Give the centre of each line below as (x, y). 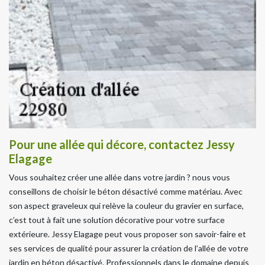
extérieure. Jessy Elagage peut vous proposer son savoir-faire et (127, 234)
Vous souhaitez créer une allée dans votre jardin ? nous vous (119, 177)
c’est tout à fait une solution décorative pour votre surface (117, 219)
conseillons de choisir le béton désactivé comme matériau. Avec (126, 191)
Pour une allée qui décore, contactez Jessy (122, 144)
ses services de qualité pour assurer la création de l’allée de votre (129, 248)
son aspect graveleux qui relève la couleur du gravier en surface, (126, 205)
